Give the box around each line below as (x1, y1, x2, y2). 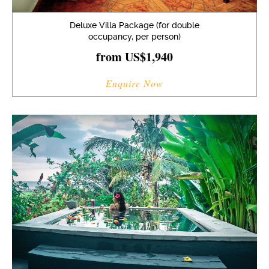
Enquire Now (106, 76, 163, 89)
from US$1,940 (96, 47, 173, 65)
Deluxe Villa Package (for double (70, 20, 199, 30)
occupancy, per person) (88, 31, 181, 41)
